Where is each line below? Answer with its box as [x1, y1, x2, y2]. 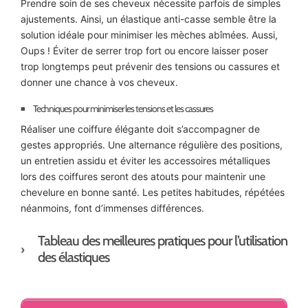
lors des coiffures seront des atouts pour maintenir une [21, 170, 265, 182]
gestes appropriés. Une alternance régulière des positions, [21, 138, 283, 151]
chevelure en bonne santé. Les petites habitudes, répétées [21, 186, 285, 198]
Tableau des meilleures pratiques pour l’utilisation [38, 232, 287, 249]
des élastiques [38, 248, 109, 265]
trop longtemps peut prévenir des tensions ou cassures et [21, 60, 280, 72]
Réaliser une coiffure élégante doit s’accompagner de [21, 122, 260, 135]
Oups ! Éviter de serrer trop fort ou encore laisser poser [21, 44, 268, 56]
